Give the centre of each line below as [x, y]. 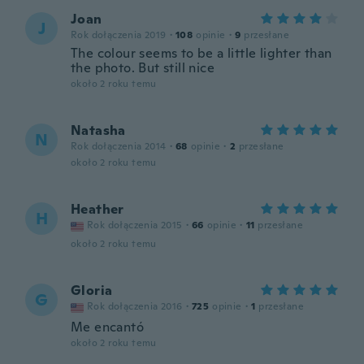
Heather [97, 209]
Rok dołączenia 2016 [135, 306]
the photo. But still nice [143, 68]
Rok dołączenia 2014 [119, 146]
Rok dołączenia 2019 [119, 35]
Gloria [92, 290]
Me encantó [107, 327]
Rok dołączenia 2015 [135, 225]
